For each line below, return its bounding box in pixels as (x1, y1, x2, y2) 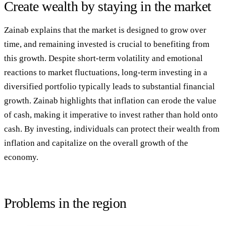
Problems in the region (4, 195, 127, 211)
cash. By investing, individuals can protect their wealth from (4, 124, 219, 134)
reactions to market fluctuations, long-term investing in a (4, 67, 207, 77)
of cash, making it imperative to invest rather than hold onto (4, 109, 218, 120)
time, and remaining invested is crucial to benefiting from (4, 39, 209, 49)
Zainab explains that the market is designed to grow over (4, 25, 206, 35)
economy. (4, 152, 38, 162)
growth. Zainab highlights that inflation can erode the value (4, 95, 216, 105)
